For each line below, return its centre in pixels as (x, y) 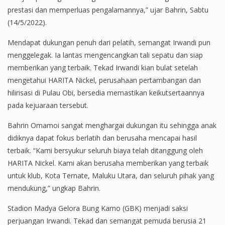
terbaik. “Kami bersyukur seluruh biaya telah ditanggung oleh (105, 151)
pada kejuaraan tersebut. (48, 105)
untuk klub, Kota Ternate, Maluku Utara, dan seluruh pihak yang (111, 176)
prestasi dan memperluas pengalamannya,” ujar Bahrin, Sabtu (108, 10)
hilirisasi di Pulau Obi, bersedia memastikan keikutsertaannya (106, 93)
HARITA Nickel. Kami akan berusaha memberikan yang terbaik (108, 163)
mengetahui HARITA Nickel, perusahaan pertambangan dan (104, 80)
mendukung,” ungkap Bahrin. (54, 188)
